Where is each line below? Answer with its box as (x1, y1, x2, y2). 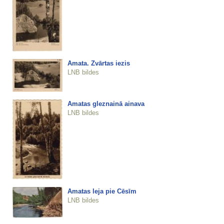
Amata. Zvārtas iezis (67, 59, 130, 67)
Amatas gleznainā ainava (67, 99, 144, 107)
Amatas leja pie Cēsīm (67, 187, 136, 195)
